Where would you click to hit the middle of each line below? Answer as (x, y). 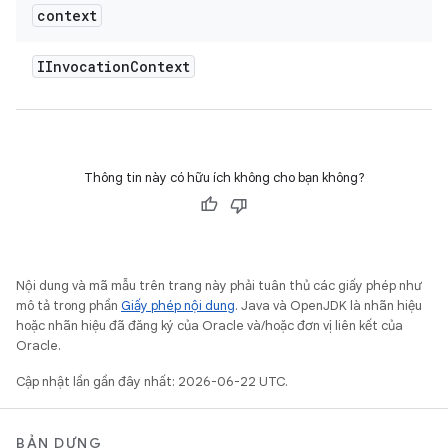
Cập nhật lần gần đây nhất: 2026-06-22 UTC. (152, 381)
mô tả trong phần (68, 305)
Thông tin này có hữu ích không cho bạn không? (224, 177)
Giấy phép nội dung (178, 305)
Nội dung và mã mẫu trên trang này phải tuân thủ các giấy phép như (219, 285)
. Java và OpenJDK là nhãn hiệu (328, 305)
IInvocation (83, 66)
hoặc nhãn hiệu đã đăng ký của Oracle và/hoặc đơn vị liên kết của (209, 325)
